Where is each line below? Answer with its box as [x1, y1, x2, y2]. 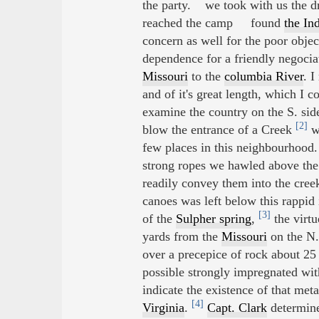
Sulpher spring [175, 211, 251, 226]
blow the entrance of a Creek [142, 122, 296, 137]
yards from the [142, 229, 221, 244]
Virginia [142, 300, 184, 315]
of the [142, 211, 176, 226]
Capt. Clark [206, 300, 267, 315]
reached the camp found [142, 16, 284, 31]
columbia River [224, 69, 303, 84]
